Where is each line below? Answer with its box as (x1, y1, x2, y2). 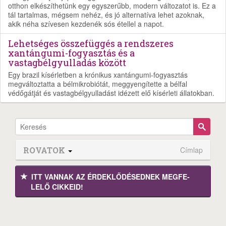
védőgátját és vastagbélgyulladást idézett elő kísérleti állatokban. (8, 87, 214, 98)
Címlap (180, 144, 203, 155)
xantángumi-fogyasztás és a (8, 46, 135, 59)
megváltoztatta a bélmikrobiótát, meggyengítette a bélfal (8, 78, 187, 89)
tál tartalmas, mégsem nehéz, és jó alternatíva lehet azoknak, (8, 9, 204, 20)
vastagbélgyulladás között (8, 56, 126, 69)
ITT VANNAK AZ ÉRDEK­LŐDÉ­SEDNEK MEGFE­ (31, 171, 190, 182)
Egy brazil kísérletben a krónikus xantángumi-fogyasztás (8, 69, 188, 80)
